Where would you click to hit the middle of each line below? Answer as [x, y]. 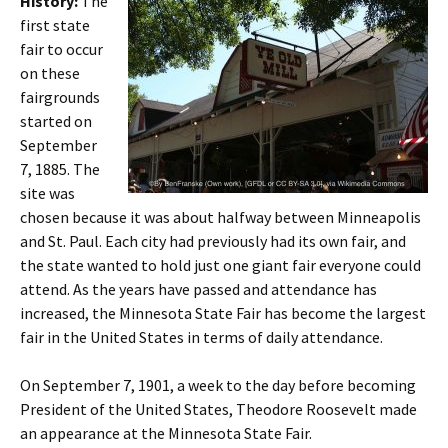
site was [47, 193]
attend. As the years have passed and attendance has [198, 289]
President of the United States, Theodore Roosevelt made [218, 409]
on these [50, 73]
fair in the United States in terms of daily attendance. [201, 337]
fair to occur [61, 49]
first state [55, 25]
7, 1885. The [60, 169]
